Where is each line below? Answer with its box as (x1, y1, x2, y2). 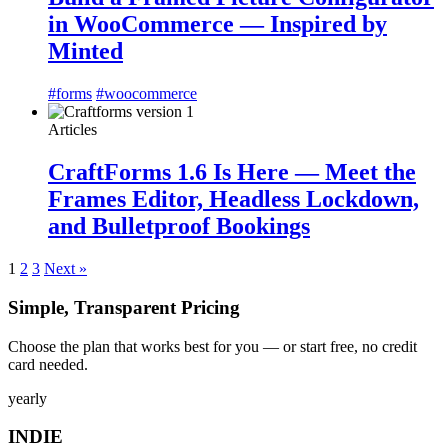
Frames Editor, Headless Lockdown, (48, 186, 419, 213)
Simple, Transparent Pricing (8, 296, 240, 318)
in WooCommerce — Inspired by (48, 11, 387, 38)
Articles (48, 121, 97, 139)
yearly (8, 389, 47, 407)
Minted (48, 38, 123, 65)
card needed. (8, 355, 88, 373)
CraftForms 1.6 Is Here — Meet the (48, 159, 416, 186)
